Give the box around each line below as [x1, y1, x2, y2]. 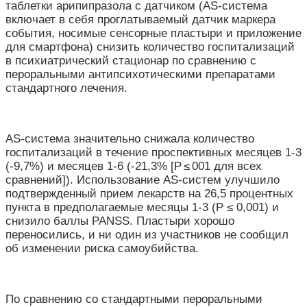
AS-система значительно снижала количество [5, 132, 254, 146]
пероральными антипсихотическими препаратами [5, 68, 275, 82]
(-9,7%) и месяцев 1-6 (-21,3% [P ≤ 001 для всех [5, 160, 262, 173]
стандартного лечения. [5, 82, 127, 95]
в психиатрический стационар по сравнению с [5, 54, 256, 68]
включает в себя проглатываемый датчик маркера [5, 13, 275, 27]
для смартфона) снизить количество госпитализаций [5, 40, 295, 54]
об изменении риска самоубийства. [5, 242, 199, 256]
